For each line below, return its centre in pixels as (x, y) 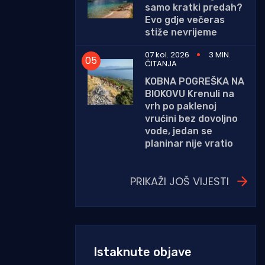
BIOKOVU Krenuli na (190, 93)
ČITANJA (161, 63)
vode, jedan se (179, 131)
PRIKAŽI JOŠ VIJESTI (180, 181)
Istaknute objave (143, 252)
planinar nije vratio (189, 143)
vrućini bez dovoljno (191, 118)
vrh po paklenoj (181, 106)
